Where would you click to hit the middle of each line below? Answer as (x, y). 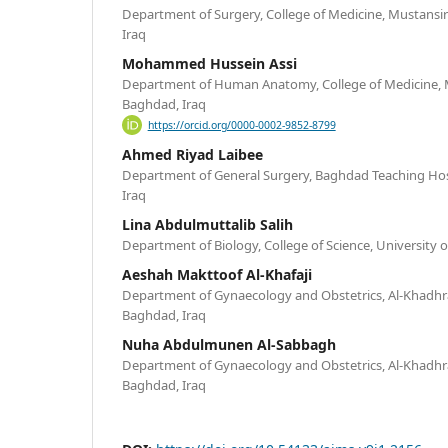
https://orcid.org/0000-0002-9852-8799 (241, 125)
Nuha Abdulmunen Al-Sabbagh (229, 344)
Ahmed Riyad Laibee (192, 155)
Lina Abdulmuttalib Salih (207, 224)
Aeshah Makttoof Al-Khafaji (217, 274)
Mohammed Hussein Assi (209, 63)
